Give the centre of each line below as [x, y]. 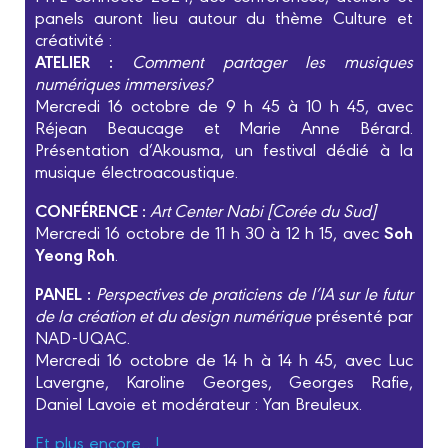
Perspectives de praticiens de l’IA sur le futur [254, 293]
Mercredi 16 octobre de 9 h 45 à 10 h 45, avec [224, 105]
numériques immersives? [123, 83]
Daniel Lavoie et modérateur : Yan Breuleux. [198, 403]
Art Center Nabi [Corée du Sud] [263, 210]
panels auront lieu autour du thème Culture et [224, 17]
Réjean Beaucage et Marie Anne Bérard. [224, 127]
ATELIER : [84, 61]
